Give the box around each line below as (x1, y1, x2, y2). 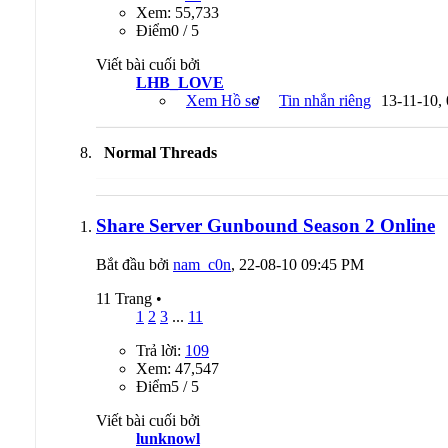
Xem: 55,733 (136, 4, 219, 22)
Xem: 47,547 (136, 359, 219, 377)
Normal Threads (96, 144, 225, 162)
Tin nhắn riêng (279, 92, 371, 110)
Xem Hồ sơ (186, 92, 259, 110)
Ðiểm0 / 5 (136, 22, 199, 40)
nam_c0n (173, 255, 231, 273)
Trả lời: (136, 341, 185, 359)
